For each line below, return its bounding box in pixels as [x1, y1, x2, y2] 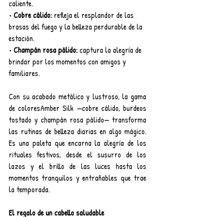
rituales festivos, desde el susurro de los [9, 149, 146, 160]
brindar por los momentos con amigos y [9, 56, 128, 67]
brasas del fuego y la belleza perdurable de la [9, 21, 144, 32]
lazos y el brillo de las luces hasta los [9, 160, 146, 171]
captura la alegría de [77, 44, 143, 55]
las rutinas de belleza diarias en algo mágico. [9, 125, 146, 137]
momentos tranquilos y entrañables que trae [9, 172, 146, 183]
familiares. [9, 67, 40, 78]
